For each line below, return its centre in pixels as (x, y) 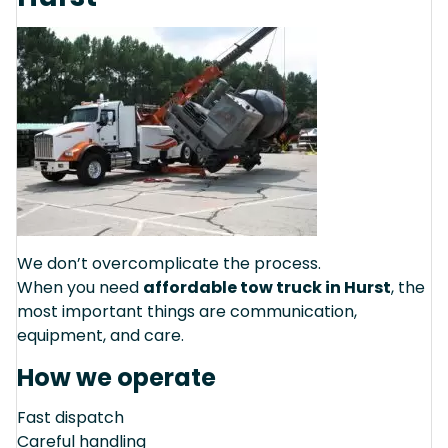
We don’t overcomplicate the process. (169, 263)
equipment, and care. (100, 335)
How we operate (116, 377)
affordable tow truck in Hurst (267, 287)
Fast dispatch (70, 417)
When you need (80, 287)
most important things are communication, (187, 311)
